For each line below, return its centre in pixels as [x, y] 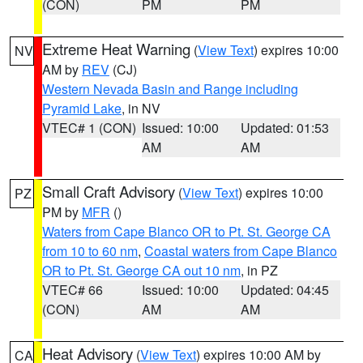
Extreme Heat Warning [116, 49]
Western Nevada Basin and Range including [170, 89]
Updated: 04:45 [285, 290]
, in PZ [259, 270]
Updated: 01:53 [285, 128]
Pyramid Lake [82, 108]
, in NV [141, 108]
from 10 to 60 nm [90, 251]
